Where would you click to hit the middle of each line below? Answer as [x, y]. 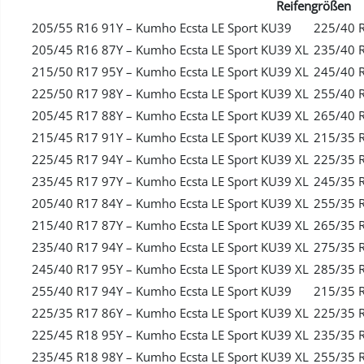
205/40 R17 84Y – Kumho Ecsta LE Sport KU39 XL [170, 204]
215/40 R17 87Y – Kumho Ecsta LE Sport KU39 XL [170, 225]
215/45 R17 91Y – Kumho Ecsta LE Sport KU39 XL [170, 138]
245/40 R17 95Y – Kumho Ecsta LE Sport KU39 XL [170, 269]
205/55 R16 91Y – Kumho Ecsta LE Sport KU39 [162, 28]
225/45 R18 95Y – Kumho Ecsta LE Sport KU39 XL [170, 335]
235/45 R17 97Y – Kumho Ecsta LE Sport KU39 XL [170, 182]
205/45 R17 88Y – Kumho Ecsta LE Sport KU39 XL [170, 116]
